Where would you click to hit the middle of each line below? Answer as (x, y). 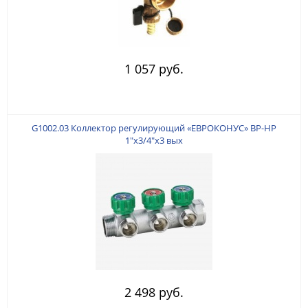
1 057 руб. (154, 68)
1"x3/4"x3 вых (154, 140)
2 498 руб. (154, 292)
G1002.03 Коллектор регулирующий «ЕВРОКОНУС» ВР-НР (154, 128)
